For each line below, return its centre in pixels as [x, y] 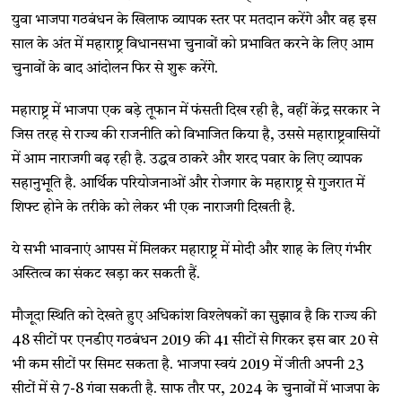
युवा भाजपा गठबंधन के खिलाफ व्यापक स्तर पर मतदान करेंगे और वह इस [194, 21]
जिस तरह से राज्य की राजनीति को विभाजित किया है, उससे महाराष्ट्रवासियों [196, 136]
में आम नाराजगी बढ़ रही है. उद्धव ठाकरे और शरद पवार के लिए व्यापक [188, 160]
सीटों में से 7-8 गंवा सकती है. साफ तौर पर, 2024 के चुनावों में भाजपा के [196, 390]
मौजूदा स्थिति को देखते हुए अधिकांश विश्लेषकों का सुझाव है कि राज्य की [194, 317]
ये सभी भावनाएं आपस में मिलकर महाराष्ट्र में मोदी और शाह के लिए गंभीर [192, 251]
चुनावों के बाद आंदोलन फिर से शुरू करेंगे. [115, 70]
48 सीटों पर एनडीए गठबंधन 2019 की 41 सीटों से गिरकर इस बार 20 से [195, 341]
